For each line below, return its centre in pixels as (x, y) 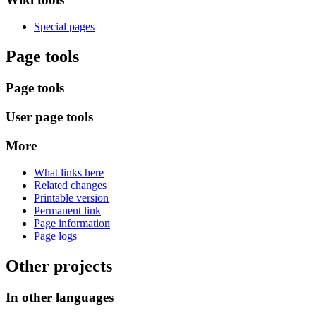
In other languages (60, 298)
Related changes (70, 186)
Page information (72, 224)
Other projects (59, 266)
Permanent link (67, 211)
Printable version (71, 198)
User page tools (49, 116)
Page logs (55, 236)
